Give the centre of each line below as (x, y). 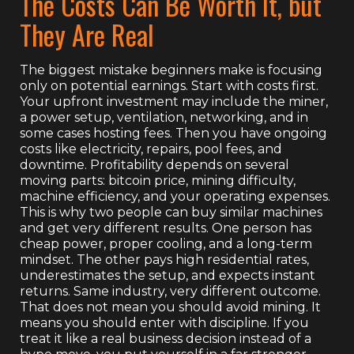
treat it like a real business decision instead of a (166, 338)
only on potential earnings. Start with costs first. (169, 85)
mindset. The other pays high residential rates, (164, 259)
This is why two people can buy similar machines (171, 212)
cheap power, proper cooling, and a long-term (166, 243)
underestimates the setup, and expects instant (168, 275)
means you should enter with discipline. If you (164, 322)
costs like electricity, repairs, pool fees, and (151, 149)
